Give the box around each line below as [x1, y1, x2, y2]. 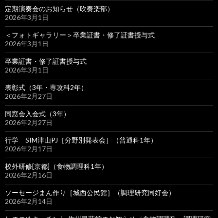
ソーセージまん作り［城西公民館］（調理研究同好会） [5, 188, 175, 197]
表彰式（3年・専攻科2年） [5, 83, 88, 91]
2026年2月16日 [5, 171, 53, 179]
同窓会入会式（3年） [5, 109, 70, 118]
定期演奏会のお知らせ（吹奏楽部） [5, 4, 114, 13]
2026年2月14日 [5, 197, 53, 205]
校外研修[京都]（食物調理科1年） [5, 162, 108, 170]
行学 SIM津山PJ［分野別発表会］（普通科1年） [5, 136, 157, 144]
